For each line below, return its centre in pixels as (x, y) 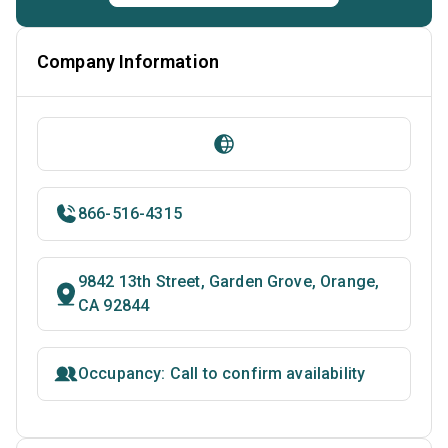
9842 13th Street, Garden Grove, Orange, (229, 281)
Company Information (128, 61)
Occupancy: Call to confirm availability (222, 373)
